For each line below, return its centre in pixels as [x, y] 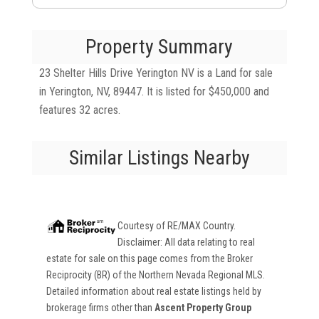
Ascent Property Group [203, 308]
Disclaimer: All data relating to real [186, 242]
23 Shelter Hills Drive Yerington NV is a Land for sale [156, 73]
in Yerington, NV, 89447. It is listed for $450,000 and [154, 91]
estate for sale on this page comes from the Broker [149, 258]
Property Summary [159, 47]
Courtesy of [142, 226]
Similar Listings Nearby [159, 158]
